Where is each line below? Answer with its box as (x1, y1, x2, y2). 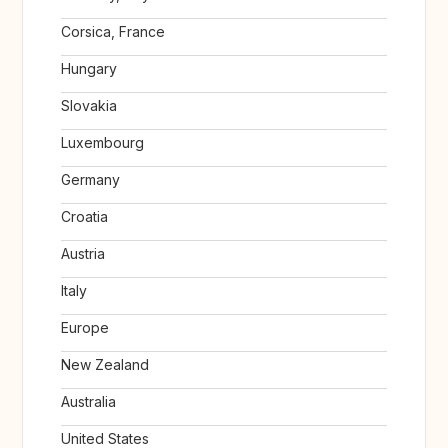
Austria (61, 245, 105, 263)
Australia (61, 393, 116, 411)
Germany (61, 171, 120, 189)
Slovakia (61, 97, 117, 115)
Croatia (61, 208, 108, 226)
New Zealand (61, 356, 149, 374)
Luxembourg (61, 134, 144, 152)
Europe (61, 319, 109, 337)
